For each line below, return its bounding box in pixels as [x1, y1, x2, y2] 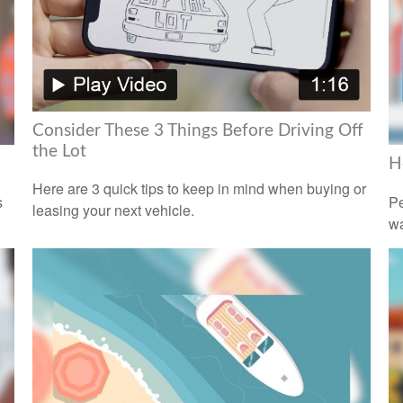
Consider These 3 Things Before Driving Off [31, 121, 363, 139]
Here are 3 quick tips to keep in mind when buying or [31, 178, 366, 200]
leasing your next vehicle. [31, 200, 194, 221]
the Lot [31, 142, 86, 160]
